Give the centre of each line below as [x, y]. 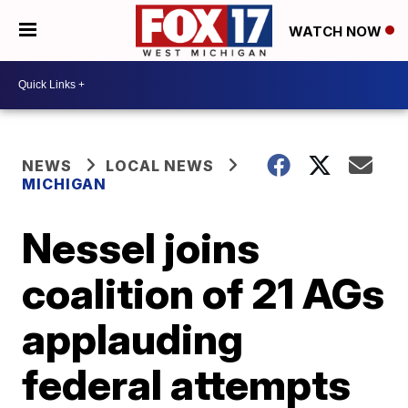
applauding [133, 338]
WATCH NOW [337, 31]
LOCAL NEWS [160, 165]
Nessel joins [141, 247]
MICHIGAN [65, 184]
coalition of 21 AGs [204, 293]
